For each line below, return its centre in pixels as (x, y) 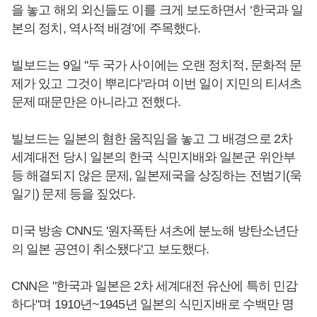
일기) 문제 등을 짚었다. (74, 194)
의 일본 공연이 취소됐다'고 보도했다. (110, 249)
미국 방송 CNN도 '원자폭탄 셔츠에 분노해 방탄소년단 (155, 231)
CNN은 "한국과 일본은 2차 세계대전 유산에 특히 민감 (155, 286)
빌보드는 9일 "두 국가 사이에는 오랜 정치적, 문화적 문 (157, 65)
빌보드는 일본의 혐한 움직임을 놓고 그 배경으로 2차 (152, 139)
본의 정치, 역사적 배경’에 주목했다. (108, 29)
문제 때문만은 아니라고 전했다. (99, 102)
